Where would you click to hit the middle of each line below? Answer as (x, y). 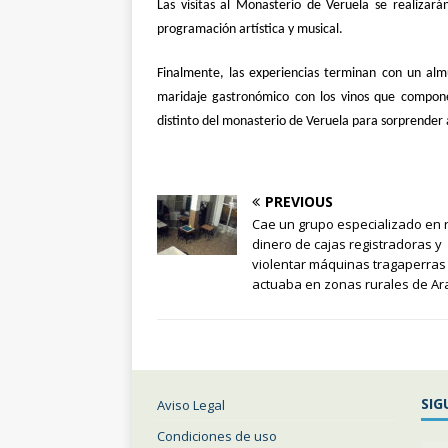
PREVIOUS (299, 201)
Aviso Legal (191, 404)
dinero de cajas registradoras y (347, 243)
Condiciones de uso (217, 435)
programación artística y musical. (250, 29)
